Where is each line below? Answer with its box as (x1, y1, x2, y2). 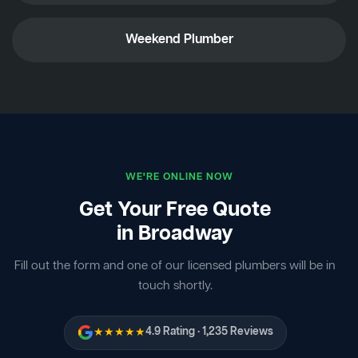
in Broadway (117, 220, 233, 249)
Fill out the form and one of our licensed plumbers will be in (14, 257, 336, 274)
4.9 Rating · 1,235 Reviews (145, 324, 273, 340)
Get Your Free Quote (79, 196, 271, 225)
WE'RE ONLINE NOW (125, 169, 233, 184)
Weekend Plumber (125, 30, 233, 49)
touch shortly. (137, 277, 213, 294)
